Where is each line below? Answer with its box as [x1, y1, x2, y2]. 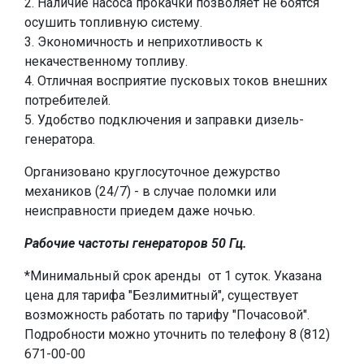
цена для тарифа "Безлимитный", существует [24, 288, 298, 303]
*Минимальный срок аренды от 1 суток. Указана [24, 268, 322, 284]
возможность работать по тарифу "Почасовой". [24, 307, 310, 323]
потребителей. [24, 93, 110, 108]
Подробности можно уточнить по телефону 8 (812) [24, 327, 330, 342]
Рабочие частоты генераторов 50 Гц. [24, 236, 247, 251]
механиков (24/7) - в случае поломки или [24, 184, 276, 199]
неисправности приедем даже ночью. [24, 203, 255, 219]
